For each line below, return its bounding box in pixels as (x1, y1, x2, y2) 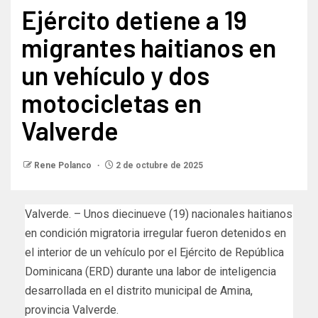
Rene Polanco (34, 160, 94, 171)
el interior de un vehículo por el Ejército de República (25, 246, 284, 260)
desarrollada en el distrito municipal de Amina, (25, 284, 253, 298)
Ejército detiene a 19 (21, 4, 247, 35)
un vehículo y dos (21, 60, 209, 91)
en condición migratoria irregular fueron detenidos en (25, 226, 286, 241)
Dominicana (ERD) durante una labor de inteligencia (25, 265, 276, 279)
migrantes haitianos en (21, 32, 276, 63)
